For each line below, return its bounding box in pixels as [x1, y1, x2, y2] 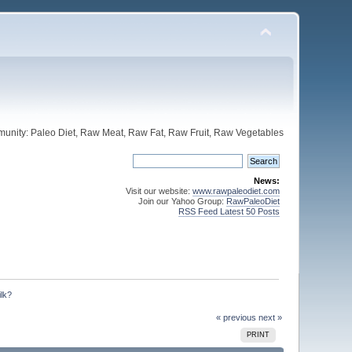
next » [258, 312, 282, 322]
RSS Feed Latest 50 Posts [178, 207, 280, 216]
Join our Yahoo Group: [137, 196, 226, 206]
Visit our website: [125, 186, 192, 196]
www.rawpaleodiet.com [192, 186, 280, 196]
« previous [215, 312, 256, 322]
